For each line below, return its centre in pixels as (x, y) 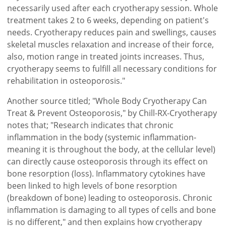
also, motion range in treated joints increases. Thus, (106, 56)
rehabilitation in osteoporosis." (66, 80)
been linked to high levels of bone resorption (92, 185)
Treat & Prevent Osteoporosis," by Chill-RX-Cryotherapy (112, 113)
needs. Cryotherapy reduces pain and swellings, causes (112, 32)
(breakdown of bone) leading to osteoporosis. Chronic (110, 197)
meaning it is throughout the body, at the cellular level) (111, 149)
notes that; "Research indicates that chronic (91, 125)
